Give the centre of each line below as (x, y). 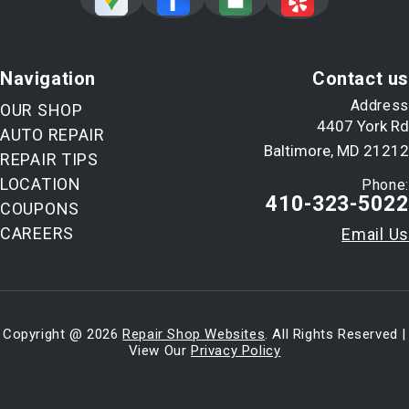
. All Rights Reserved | (336, 335)
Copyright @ (45, 335)
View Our (159, 351)
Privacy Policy (236, 351)
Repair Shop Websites (194, 335)
